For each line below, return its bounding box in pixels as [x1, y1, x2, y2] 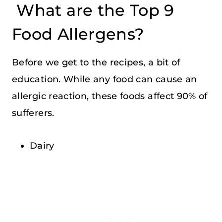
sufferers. [12, 107, 55, 118]
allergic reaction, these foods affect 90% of [12, 90, 208, 102]
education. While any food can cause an [12, 73, 197, 85]
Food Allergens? [12, 24, 144, 44]
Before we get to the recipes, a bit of [12, 56, 180, 68]
